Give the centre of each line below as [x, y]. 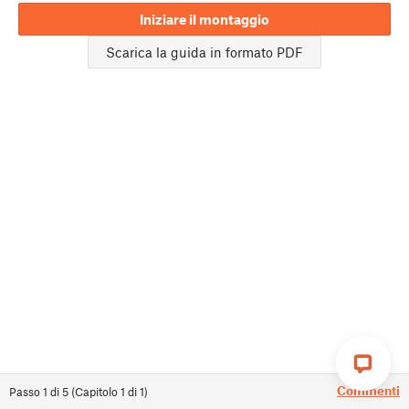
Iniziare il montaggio [204, 20]
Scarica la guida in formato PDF [204, 52]
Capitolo [96, 392]
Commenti [368, 390]
